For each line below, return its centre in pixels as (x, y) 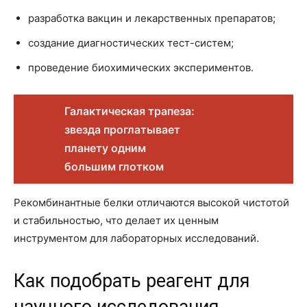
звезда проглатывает (122, 130)
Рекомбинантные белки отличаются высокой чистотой (151, 203)
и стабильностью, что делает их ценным (116, 221)
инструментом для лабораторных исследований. (136, 238)
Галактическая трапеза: (130, 111)
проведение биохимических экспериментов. (141, 68)
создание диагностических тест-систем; (131, 43)
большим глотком (114, 167)
